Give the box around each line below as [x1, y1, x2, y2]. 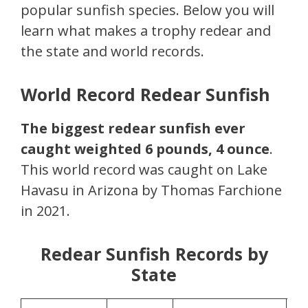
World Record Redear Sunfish [21, 82, 270, 106]
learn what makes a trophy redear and [21, 21, 271, 40]
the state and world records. [21, 41, 204, 60]
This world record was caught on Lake [21, 159, 267, 179]
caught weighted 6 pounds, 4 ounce [21, 139, 269, 158]
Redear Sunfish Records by [40, 241, 268, 265]
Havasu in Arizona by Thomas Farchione [21, 180, 282, 199]
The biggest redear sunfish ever [21, 118, 245, 137]
